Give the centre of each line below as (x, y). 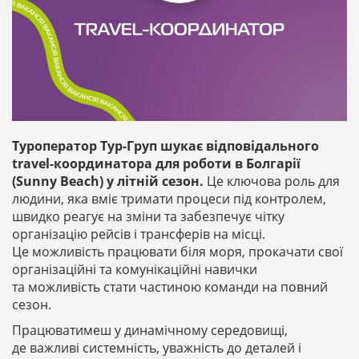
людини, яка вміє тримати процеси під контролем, (169, 198)
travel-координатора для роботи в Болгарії (156, 163)
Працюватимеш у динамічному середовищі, (150, 330)
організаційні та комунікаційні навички (135, 269)
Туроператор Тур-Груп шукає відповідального (165, 145)
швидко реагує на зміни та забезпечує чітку (148, 216)
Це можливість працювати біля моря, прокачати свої (177, 251)
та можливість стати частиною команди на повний (170, 286)
